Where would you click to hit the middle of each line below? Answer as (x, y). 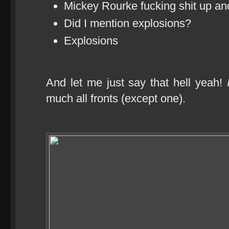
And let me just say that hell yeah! (136, 83)
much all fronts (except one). (116, 98)
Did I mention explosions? (128, 23)
